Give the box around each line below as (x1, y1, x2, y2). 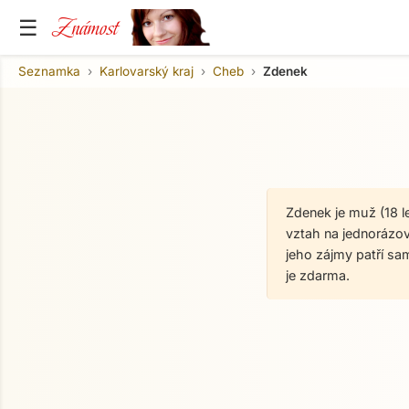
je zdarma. (286, 267, 350, 283)
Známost (52, 10, 118, 45)
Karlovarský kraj (100, 63, 194, 79)
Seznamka (18, 63, 80, 79)
